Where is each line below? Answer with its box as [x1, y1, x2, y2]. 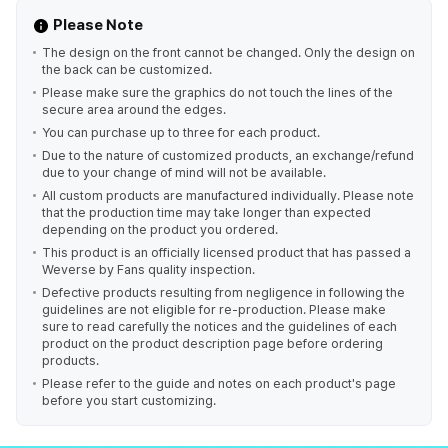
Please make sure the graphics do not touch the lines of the [42, 85, 393, 100]
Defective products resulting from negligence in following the [42, 285, 405, 300]
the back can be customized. [42, 62, 212, 77]
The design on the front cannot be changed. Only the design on [42, 45, 415, 60]
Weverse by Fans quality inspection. [42, 262, 255, 277]
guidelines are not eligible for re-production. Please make [42, 302, 386, 317]
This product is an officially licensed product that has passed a [42, 245, 411, 260]
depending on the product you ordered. [42, 222, 278, 237]
